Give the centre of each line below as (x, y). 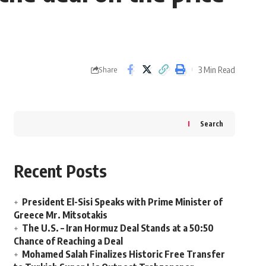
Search (211, 124)
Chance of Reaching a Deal (68, 241)
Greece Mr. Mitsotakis (60, 215)
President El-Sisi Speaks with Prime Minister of (122, 202)
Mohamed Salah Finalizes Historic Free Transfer (123, 254)
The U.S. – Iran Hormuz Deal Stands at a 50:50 (118, 228)
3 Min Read (217, 69)
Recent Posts (60, 171)
